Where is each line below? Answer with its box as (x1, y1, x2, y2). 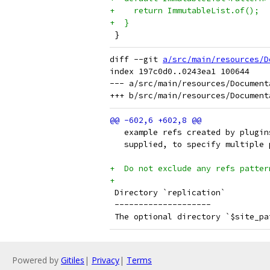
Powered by (12, 254, 61, 266)
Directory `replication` (110, 187, 225, 198)
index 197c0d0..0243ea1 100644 (110, 66, 250, 77)
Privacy (92, 254, 119, 266)
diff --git (110, 54, 163, 64)
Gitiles (61, 254, 84, 266)
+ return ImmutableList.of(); (110, 5, 259, 16)
